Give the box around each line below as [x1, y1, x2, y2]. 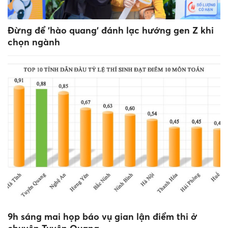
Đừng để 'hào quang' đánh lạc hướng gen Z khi [8, 25, 214, 36]
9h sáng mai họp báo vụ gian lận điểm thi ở [8, 211, 197, 222]
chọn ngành [8, 37, 60, 48]
